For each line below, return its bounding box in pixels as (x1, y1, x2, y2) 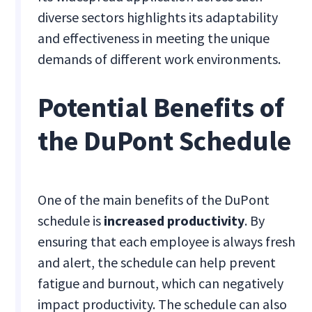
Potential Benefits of (38, 90, 285, 125)
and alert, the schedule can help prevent (38, 253, 276, 272)
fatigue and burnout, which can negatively (38, 274, 284, 292)
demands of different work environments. (38, 50, 281, 68)
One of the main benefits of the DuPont (38, 191, 270, 209)
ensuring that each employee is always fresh (38, 233, 296, 251)
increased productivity (104, 212, 245, 230)
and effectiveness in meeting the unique (38, 29, 270, 47)
